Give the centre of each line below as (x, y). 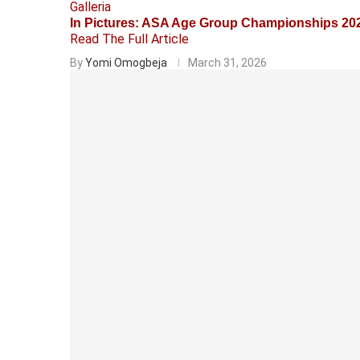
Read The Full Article (129, 39)
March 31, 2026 (227, 62)
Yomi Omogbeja (126, 62)
